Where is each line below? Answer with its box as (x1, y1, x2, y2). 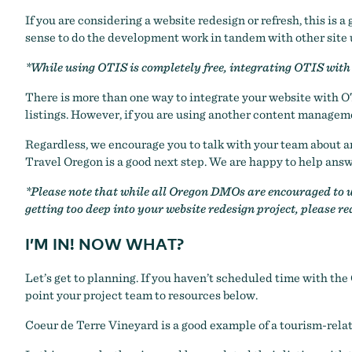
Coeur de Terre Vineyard (25, 317, 159, 332)
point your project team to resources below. (25, 288, 258, 302)
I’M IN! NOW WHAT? (25, 234, 184, 253)
